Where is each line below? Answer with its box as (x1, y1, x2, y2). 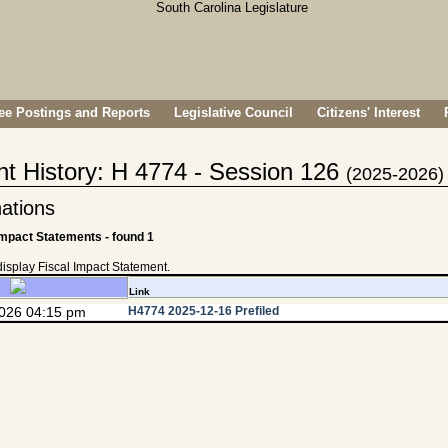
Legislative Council (174, 105, 293, 120)
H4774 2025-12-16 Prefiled (128, 304, 279, 318)
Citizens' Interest (317, 105, 420, 120)
